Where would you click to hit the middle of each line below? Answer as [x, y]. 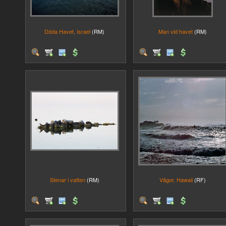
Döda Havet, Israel [67, 31]
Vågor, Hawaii [176, 180]
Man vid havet [175, 31]
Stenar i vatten [67, 180]
